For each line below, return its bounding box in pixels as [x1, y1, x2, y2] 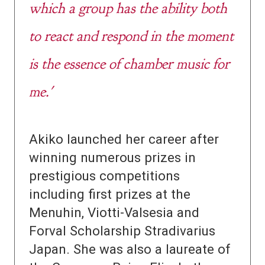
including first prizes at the [29, 186, 190, 202]
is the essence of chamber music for [29, 54, 230, 73]
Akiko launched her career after [29, 131, 219, 147]
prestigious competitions [29, 168, 180, 184]
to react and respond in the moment [29, 26, 234, 46]
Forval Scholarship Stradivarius [29, 223, 215, 239]
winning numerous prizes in [29, 150, 196, 166]
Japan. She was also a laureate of [29, 241, 231, 257]
